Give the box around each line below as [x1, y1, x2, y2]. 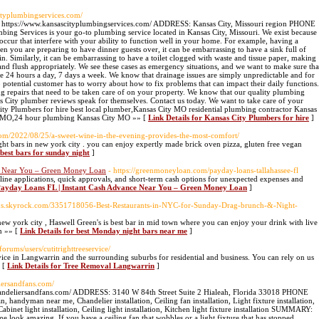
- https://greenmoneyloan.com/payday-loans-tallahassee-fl [108, 166, 298, 174]
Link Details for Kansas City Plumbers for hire [148, 113, 309, 122]
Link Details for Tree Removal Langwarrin [7, 261, 155, 270]
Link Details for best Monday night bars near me [20, 226, 187, 235]
